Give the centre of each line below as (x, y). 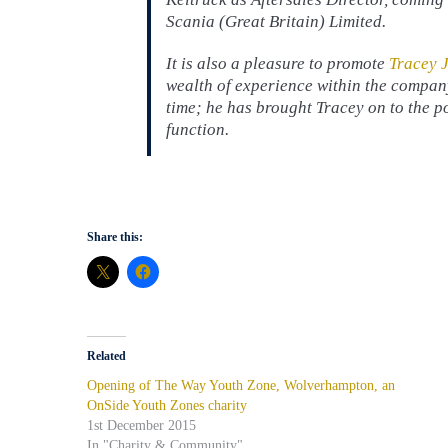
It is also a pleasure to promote (277, 63)
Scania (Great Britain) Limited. (276, 21)
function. (197, 129)
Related (106, 355)
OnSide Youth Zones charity (167, 405)
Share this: (115, 236)
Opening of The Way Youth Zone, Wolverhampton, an (241, 385)
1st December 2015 (141, 425)
